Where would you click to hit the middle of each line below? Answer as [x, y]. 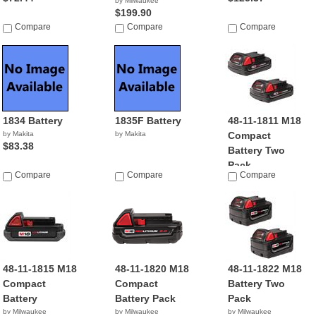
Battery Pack [146, 298]
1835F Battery [148, 121]
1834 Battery [33, 121]
